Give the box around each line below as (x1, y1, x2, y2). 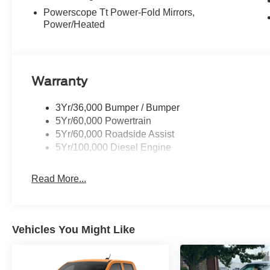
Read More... (31, 174, 87, 184)
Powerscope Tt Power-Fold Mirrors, (43, 7, 195, 18)
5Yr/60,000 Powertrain (55, 116, 152, 127)
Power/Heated (43, 19, 105, 30)
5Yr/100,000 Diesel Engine (55, 142, 172, 153)
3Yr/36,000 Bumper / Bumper (55, 102, 180, 113)
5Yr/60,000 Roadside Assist (55, 129, 175, 140)
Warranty (31, 74, 88, 89)
